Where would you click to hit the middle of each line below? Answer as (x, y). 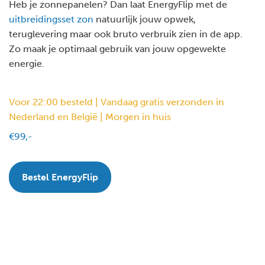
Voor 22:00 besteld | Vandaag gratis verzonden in (117, 102)
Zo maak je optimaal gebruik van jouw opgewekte (117, 49)
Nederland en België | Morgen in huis (90, 117)
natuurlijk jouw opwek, (145, 19)
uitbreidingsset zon (51, 19)
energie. (27, 64)
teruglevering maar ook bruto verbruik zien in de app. (126, 34)
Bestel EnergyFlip (60, 177)
